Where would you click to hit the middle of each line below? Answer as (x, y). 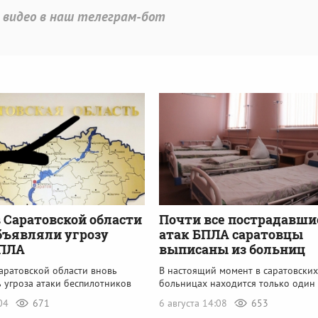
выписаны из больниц (232, 249)
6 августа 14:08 (194, 303)
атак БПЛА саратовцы (231, 234)
